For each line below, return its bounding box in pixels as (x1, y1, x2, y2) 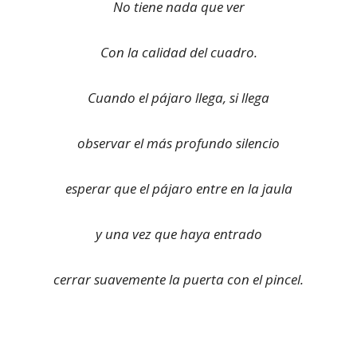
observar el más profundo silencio (77, 134, 280, 152)
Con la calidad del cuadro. (100, 43, 257, 61)
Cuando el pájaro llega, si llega (88, 88, 269, 107)
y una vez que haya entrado (95, 225, 262, 243)
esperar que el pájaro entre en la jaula (65, 179, 292, 198)
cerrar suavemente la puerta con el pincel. (53, 270, 304, 288)
